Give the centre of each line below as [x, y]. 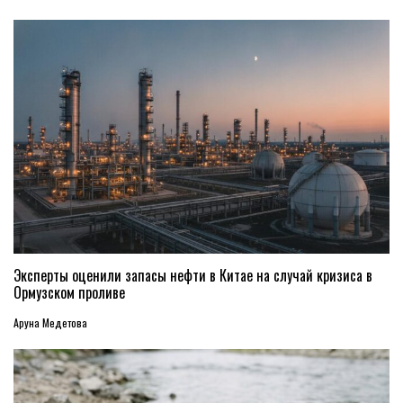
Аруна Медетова [50, 323]
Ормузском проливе [69, 293]
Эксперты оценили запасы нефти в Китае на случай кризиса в [193, 276]
